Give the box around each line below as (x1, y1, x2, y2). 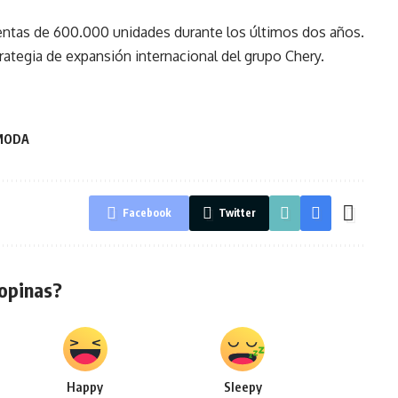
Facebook (122, 206, 171, 219)
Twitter (218, 206, 256, 219)
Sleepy (223, 378, 262, 394)
